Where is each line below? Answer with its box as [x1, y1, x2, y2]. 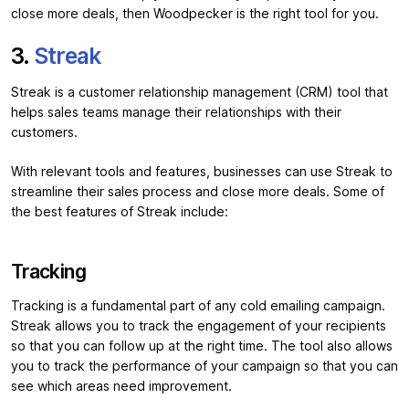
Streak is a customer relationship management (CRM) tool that [11, 84, 388, 100]
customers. [11, 124, 78, 140]
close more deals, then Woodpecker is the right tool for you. [11, 5, 379, 21]
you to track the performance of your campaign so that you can [11, 358, 398, 373]
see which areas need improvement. [11, 378, 232, 393]
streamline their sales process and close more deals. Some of [11, 184, 384, 199]
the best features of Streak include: [11, 204, 232, 219]
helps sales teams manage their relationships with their [11, 104, 341, 120]
